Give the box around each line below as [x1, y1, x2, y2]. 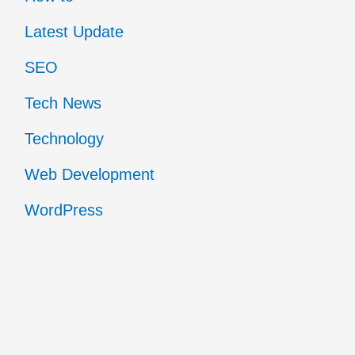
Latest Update [24, 23, 124, 41]
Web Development [24, 166, 155, 184]
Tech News [24, 94, 101, 113]
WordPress [24, 201, 103, 219]
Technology [24, 130, 104, 148]
